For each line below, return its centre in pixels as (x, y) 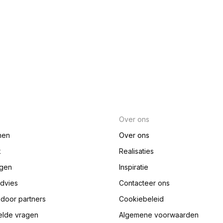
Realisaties (136, 151)
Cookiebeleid (141, 199)
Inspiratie (134, 167)
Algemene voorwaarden (159, 215)
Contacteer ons (144, 183)
